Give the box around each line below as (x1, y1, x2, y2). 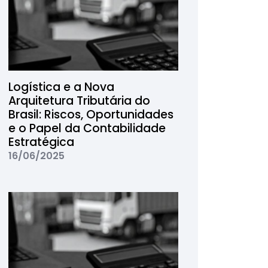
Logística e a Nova (8, 79, 114, 95)
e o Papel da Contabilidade (8, 120, 166, 136)
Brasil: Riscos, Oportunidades (8, 106, 173, 123)
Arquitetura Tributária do (8, 93, 150, 109)
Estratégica (8, 134, 74, 150)
